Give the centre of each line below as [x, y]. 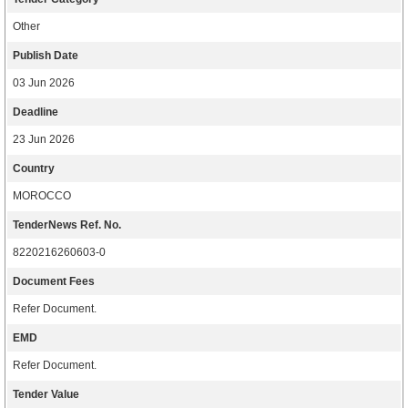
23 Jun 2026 [44, 139]
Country [34, 168]
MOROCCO [42, 196]
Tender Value [46, 394]
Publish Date [46, 56]
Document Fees [54, 281]
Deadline [36, 112]
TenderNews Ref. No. [67, 225]
